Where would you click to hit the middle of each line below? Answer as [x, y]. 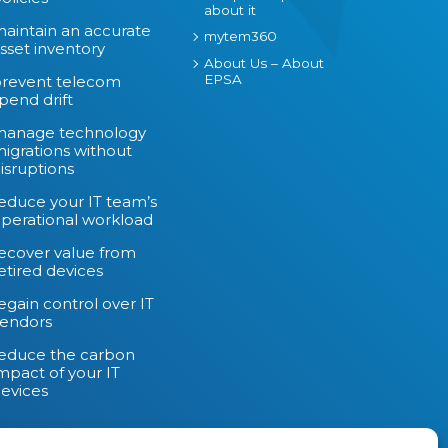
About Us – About [264, 63]
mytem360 [240, 36]
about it [230, 10]
